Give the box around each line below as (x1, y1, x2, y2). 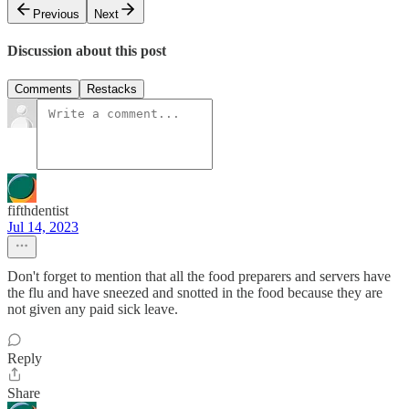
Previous (33, 6, 79, 21)
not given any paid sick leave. (7, 300, 178, 317)
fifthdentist (7, 202, 68, 218)
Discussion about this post (7, 43, 166, 59)
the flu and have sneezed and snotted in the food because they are (7, 284, 383, 300)
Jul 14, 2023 (7, 218, 79, 235)
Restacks (87, 81, 137, 96)
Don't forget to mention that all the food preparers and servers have (7, 267, 391, 284)
